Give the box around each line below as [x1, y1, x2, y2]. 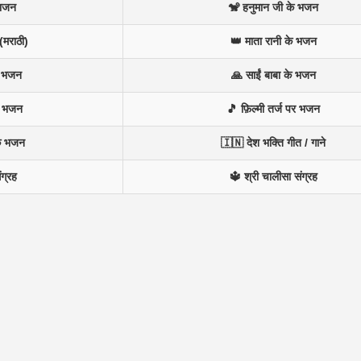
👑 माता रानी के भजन [230, 34, 317, 48]
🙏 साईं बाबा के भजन [230, 68, 316, 81]
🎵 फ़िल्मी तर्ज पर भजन [226, 102, 320, 115]
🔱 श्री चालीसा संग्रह [229, 169, 317, 183]
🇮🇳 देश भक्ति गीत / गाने [221, 135, 326, 149]
